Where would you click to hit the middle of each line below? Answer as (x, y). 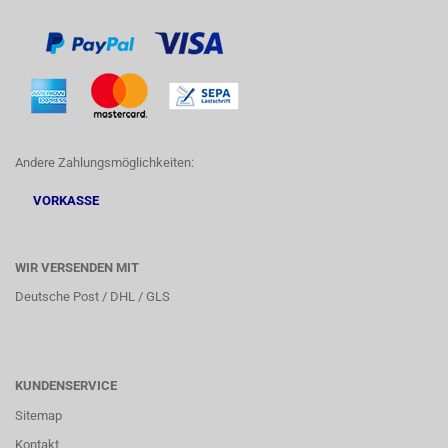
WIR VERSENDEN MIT (77, 267)
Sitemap (38, 415)
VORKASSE (57, 200)
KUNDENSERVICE (66, 385)
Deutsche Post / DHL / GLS (92, 296)
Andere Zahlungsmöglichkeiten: (104, 162)
